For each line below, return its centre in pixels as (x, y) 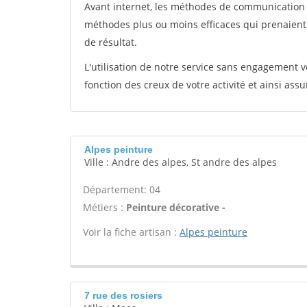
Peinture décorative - (176, 207)
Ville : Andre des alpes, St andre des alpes (181, 162)
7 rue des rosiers (123, 295)
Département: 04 (122, 189)
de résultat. (111, 42)
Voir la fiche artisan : (131, 232)
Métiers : (105, 207)
